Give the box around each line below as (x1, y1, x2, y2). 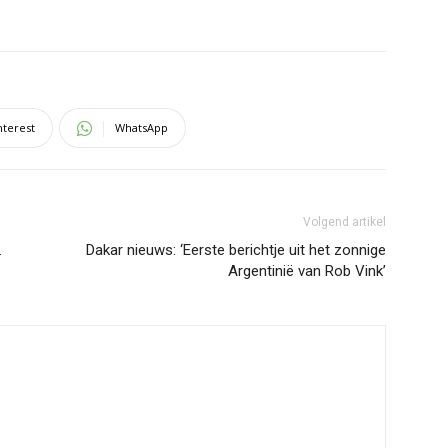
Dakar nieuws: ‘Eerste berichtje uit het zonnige (86, 241, 386, 259)
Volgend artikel (303, 215, 386, 229)
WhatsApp (115, 120, 168, 135)
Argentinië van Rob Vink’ (228, 262, 386, 280)
